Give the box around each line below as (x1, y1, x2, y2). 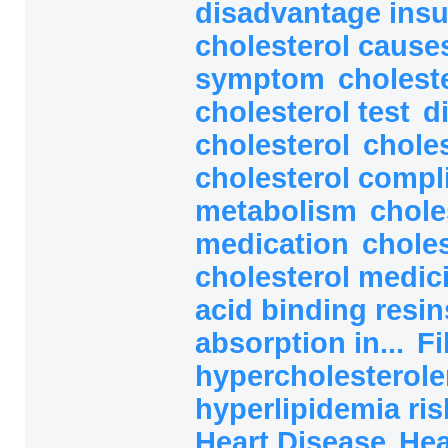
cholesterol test (195, 95, 418, 128)
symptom (195, 62, 333, 95)
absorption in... (195, 326, 412, 359)
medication (195, 227, 357, 260)
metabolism (195, 194, 365, 227)
